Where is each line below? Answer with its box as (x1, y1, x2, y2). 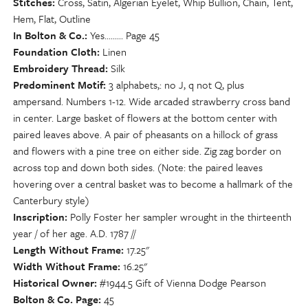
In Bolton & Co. (13, 27, 85, 43)
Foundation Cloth (13, 44, 97, 59)
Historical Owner (13, 275, 94, 290)
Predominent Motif (13, 77, 103, 92)
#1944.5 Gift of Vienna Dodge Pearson (100, 275, 266, 290)
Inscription (13, 209, 65, 224)
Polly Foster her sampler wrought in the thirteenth (70, 209, 291, 224)
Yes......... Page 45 (90, 27, 159, 43)
